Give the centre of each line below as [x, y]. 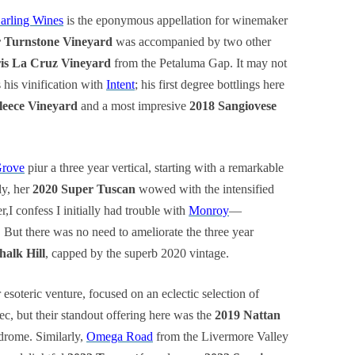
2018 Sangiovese [233, 106]
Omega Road [120, 336]
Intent [120, 84]
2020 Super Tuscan [84, 189]
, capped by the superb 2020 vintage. [137, 253]
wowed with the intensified [205, 189]
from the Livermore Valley [221, 336]
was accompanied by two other [192, 42]
